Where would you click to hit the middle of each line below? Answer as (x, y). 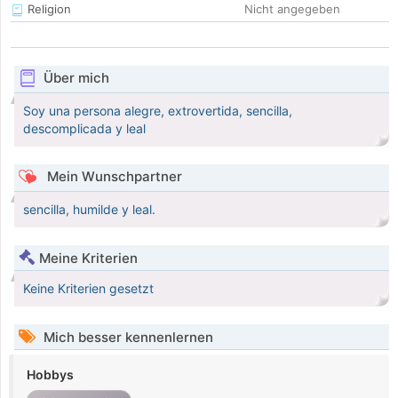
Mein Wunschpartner (112, 177)
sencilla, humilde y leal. (89, 210)
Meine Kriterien (88, 259)
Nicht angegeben (292, 9)
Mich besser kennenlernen (127, 338)
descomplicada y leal (84, 129)
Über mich (76, 78)
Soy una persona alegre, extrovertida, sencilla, (158, 111)
